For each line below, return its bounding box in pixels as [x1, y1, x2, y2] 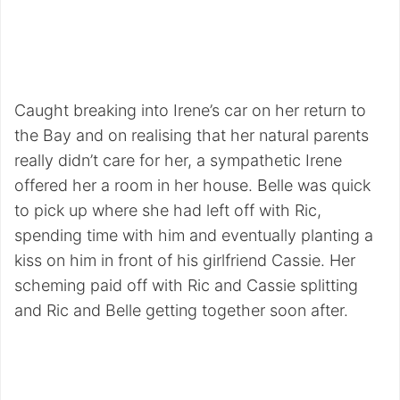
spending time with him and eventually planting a [14, 225, 373, 245]
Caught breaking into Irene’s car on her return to [14, 100, 366, 120]
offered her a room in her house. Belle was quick [14, 175, 371, 195]
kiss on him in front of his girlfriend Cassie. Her [14, 250, 355, 270]
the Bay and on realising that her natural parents [14, 125, 369, 145]
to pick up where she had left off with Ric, [14, 200, 321, 220]
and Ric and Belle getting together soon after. [14, 300, 348, 320]
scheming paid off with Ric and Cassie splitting [14, 275, 358, 295]
